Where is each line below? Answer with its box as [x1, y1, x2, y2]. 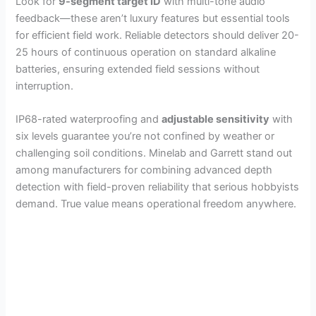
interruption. [16, 79, 74, 92]
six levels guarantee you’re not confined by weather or [16, 130, 275, 143]
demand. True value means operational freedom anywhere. [16, 197, 297, 211]
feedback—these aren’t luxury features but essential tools [16, 11, 291, 25]
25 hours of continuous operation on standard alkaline [16, 45, 276, 59]
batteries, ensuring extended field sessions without [16, 62, 260, 75]
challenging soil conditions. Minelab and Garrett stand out [16, 147, 293, 160]
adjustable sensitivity [162, 113, 270, 126]
